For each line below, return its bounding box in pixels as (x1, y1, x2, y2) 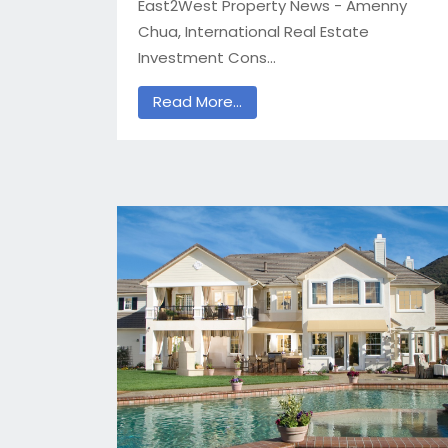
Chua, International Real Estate (138, 20, 369, 42)
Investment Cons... (138, 46, 276, 68)
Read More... (153, 91, 242, 113)
